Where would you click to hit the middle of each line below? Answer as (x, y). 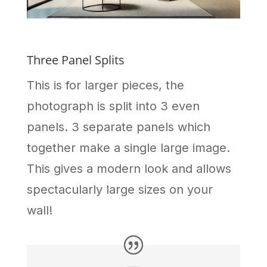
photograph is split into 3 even (113, 106)
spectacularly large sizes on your (119, 190)
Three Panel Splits (75, 60)
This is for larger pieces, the (105, 86)
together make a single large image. (128, 148)
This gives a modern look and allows (129, 169)
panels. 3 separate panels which (118, 127)
